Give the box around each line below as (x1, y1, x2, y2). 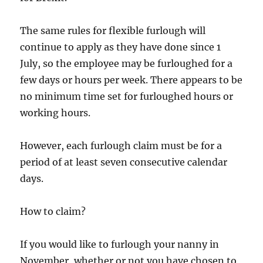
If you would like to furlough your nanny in (20, 238, 220, 250)
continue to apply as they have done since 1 (20, 41, 221, 53)
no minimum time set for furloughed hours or (20, 90, 234, 102)
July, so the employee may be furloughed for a (20, 57, 233, 69)
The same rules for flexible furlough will (20, 24, 206, 36)
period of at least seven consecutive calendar (20, 156, 228, 168)
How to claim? (20, 205, 86, 217)
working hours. (20, 106, 91, 119)
